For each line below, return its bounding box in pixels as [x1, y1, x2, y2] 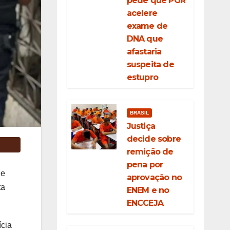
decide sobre [126, 134, 181, 144]
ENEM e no [126, 185, 169, 195]
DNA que [126, 34, 163, 44]
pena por [126, 160, 163, 169]
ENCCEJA [126, 198, 163, 208]
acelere [126, 8, 157, 18]
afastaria [126, 47, 162, 56]
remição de [126, 147, 174, 157]
